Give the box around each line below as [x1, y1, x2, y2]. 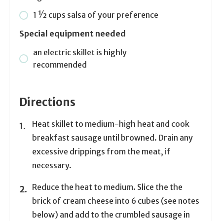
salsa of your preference [67, 10, 158, 20]
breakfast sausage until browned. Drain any [32, 133, 193, 143]
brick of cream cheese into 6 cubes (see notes [32, 196, 199, 206]
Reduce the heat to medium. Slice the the [32, 182, 183, 192]
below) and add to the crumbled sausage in [32, 210, 190, 220]
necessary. [32, 160, 72, 171]
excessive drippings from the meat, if [32, 147, 171, 157]
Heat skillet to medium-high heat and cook [32, 119, 189, 129]
